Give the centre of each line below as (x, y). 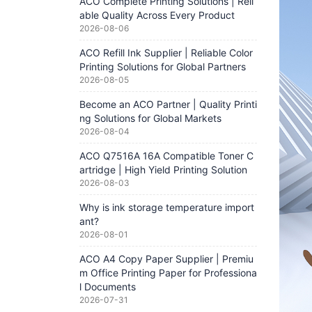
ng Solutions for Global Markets (150, 118)
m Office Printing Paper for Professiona (168, 273)
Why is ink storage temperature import (167, 207)
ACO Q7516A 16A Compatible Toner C (166, 156)
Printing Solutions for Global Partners (163, 67)
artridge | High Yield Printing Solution (163, 170)
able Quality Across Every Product (157, 15)
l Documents (108, 287)
